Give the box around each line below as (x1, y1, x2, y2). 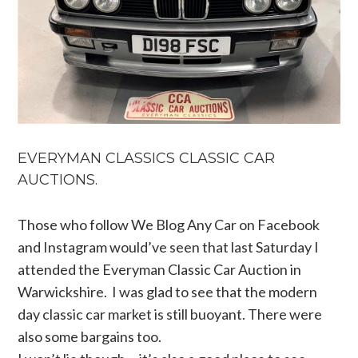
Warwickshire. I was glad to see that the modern (18, 283, 318, 301)
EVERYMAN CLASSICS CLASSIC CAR (18, 149, 276, 168)
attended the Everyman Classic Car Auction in (18, 261, 302, 279)
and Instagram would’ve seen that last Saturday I (18, 238, 320, 257)
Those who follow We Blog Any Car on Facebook (18, 216, 320, 234)
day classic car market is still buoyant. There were (18, 305, 323, 324)
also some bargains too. (18, 328, 165, 346)
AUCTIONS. (18, 171, 98, 189)
